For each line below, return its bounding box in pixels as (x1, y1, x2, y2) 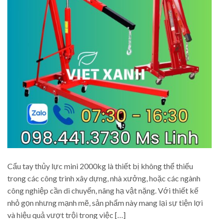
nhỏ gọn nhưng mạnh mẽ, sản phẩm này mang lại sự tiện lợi (7, 197, 203, 207)
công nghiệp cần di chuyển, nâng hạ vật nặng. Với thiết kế (7, 185, 198, 195)
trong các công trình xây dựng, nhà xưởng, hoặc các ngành (7, 173, 200, 183)
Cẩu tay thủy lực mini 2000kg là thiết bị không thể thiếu (7, 161, 193, 171)
